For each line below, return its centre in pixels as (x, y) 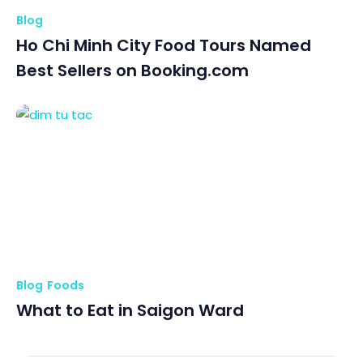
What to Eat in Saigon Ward (130, 310)
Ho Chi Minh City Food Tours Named (164, 45)
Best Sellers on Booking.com (132, 70)
